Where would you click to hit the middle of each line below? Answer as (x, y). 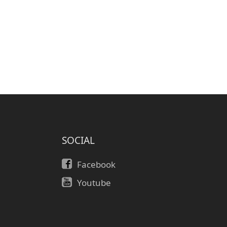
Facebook (96, 164)
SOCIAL (78, 140)
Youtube (94, 183)
